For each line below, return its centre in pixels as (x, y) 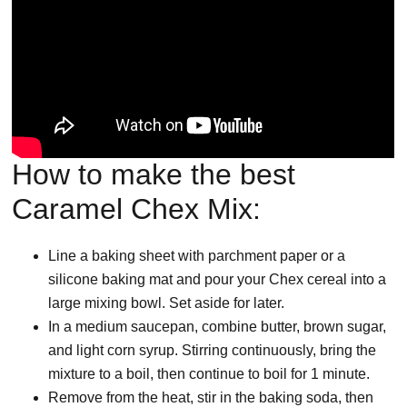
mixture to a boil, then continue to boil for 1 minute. (209, 374)
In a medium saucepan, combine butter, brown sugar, (218, 327)
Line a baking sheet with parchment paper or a (197, 256)
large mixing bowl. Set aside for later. (167, 303)
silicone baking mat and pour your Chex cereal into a (218, 280)
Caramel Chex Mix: (137, 209)
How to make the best (154, 175)
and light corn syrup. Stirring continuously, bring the (213, 351)
